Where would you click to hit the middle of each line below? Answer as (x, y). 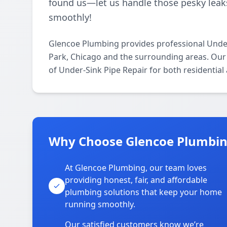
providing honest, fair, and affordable (136, 180)
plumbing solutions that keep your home (143, 192)
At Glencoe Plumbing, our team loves (136, 168)
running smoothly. (100, 204)
